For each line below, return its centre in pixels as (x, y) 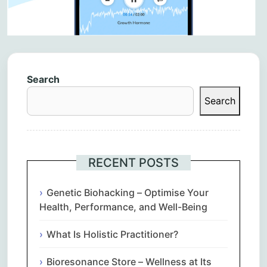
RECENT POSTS (133, 162)
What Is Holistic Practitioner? (112, 234)
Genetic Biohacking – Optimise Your (128, 192)
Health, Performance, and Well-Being (123, 207)
